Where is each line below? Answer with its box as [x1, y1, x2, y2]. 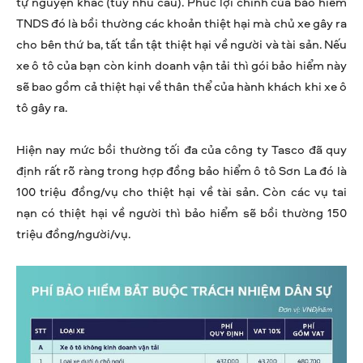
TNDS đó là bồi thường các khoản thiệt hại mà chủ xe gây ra [16, 15, 347, 32]
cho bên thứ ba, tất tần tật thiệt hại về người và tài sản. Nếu [16, 36, 347, 53]
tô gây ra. [16, 99, 67, 117]
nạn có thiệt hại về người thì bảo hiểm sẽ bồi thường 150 [16, 204, 347, 222]
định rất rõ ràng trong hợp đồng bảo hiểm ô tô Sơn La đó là [16, 162, 347, 180]
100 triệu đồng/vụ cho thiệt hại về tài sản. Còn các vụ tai [16, 183, 347, 201]
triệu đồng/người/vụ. [16, 225, 130, 243]
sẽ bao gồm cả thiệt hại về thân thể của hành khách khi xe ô [16, 78, 347, 96]
